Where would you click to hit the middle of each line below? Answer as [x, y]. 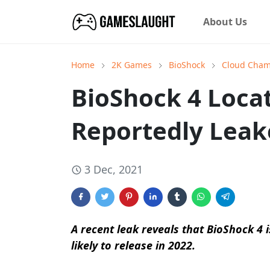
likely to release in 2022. [133, 245]
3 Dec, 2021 [114, 169]
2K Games [132, 65]
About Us [225, 22]
